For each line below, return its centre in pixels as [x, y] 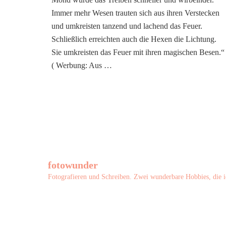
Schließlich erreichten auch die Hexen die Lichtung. [134, 39]
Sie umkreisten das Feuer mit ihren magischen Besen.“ [138, 52]
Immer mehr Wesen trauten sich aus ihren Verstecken [135, 13]
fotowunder [73, 165]
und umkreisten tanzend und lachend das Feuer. [127, 26]
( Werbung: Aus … [82, 65]
